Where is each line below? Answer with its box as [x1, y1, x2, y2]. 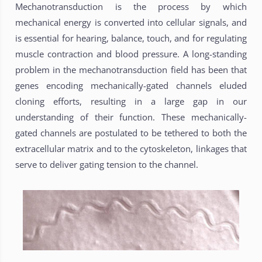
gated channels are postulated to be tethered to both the [15, 127, 247, 139]
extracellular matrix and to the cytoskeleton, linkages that [15, 143, 247, 155]
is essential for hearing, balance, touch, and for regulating [15, 32, 247, 44]
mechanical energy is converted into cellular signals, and [15, 16, 247, 29]
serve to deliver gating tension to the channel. [15, 158, 199, 171]
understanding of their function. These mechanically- [15, 111, 247, 123]
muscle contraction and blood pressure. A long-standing [15, 48, 247, 60]
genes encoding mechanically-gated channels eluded [15, 80, 247, 92]
